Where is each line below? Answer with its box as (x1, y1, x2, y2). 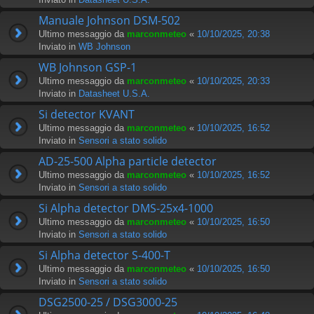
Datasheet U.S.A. (78, 88, 150, 99)
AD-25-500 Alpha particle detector (39, 153, 217, 169)
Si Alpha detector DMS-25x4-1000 (39, 200, 213, 216)
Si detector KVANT (39, 106, 135, 122)
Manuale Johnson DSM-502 (39, 12, 180, 28)
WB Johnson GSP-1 (39, 59, 137, 75)
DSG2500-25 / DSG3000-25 (39, 294, 177, 310)
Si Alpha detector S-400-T (39, 247, 170, 263)
